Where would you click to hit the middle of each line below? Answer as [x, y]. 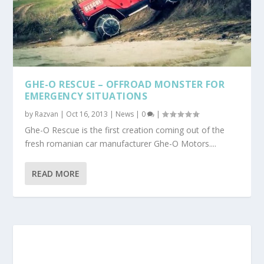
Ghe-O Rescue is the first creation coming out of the [125, 130]
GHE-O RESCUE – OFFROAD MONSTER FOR [125, 84]
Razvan [47, 114]
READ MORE [56, 173]
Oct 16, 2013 [87, 114]
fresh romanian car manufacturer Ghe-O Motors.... [121, 143]
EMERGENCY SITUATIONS [86, 96]
